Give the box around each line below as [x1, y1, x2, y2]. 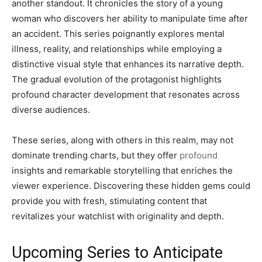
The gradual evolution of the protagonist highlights [12, 74, 222, 85]
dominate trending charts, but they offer [12, 150, 180, 161]
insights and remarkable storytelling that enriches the [12, 165, 233, 176]
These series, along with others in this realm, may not [12, 135, 233, 146]
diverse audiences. [12, 104, 90, 115]
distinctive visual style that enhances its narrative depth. [12, 58, 244, 70]
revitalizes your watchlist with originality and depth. [12, 211, 224, 222]
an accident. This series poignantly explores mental [12, 28, 225, 39]
